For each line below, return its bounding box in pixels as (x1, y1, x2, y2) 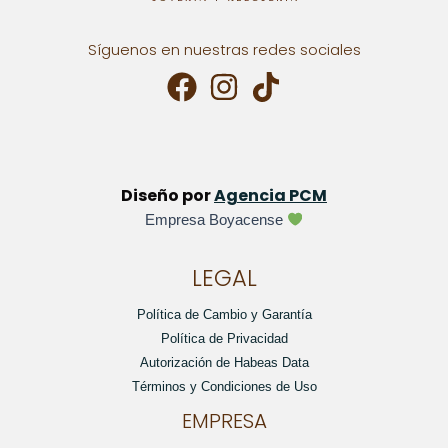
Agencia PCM (214, 183, 327, 207)
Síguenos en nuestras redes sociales (87, 39, 361, 60)
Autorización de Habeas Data (139, 354, 309, 370)
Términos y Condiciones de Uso (131, 378, 317, 394)
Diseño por (121, 183, 214, 207)
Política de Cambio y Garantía (136, 306, 312, 322)
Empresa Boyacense (144, 211, 287, 228)
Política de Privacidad (160, 330, 288, 346)
